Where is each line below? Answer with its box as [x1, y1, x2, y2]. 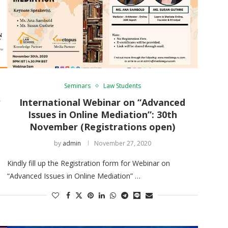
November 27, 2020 [94, 138, 151, 148]
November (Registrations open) [30, 120, 176, 133]
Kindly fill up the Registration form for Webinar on [7, 158, 170, 168]
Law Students [103, 81, 141, 90]
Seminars [64, 81, 91, 90]
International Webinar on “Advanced [19, 96, 186, 108]
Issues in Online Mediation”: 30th [27, 108, 177, 121]
